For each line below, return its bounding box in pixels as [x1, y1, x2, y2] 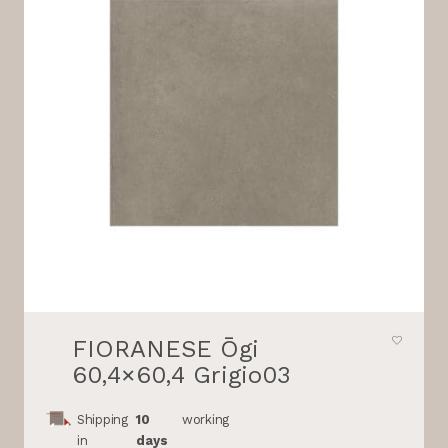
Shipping [77, 412, 128, 428]
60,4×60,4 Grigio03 [72, 361, 291, 390]
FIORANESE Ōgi [72, 335, 259, 364]
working [182, 412, 229, 428]
